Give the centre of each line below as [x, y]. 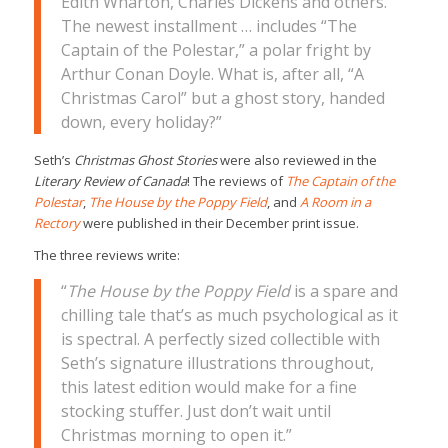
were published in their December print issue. [220, 222]
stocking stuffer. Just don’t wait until [195, 411]
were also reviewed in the [296, 159]
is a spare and [343, 291]
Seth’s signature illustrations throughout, [217, 363]
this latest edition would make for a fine [208, 387]
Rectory [58, 222]
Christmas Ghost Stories [145, 159]
